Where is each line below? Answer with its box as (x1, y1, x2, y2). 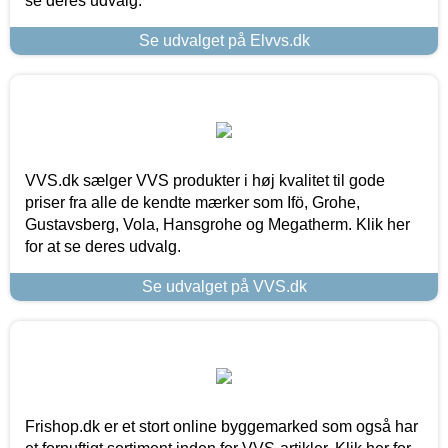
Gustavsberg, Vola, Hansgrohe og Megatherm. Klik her (25, 215, 410, 233)
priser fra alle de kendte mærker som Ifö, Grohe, (25, 193, 360, 211)
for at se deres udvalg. (25, 237, 181, 255)
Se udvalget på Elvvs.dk (138, 31, 310, 49)
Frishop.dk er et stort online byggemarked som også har (25, 417, 418, 435)
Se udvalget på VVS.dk (141, 277, 307, 295)
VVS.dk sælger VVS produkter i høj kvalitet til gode (25, 171, 385, 189)
